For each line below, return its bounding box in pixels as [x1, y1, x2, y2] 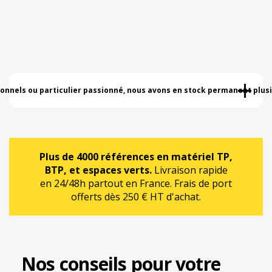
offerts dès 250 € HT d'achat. [71, 189, 201, 203]
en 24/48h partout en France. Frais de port [40, 176, 232, 190]
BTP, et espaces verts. [44, 163, 152, 177]
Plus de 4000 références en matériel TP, [39, 149, 233, 163]
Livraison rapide [151, 163, 228, 177]
